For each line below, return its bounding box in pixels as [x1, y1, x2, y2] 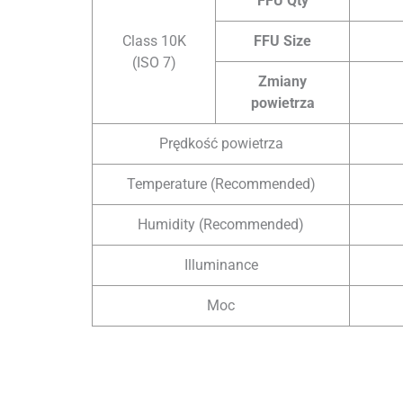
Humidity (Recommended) [138, 215, 304, 233]
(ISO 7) [131, 53, 176, 71]
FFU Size [254, 31, 311, 49]
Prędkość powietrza [158, 134, 283, 152]
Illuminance [184, 255, 258, 273]
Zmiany [258, 72, 307, 90]
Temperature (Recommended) [126, 175, 316, 193]
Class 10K [121, 31, 186, 49]
